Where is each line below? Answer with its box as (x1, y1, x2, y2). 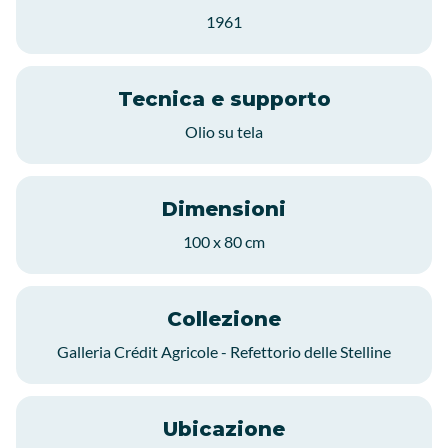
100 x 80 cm (183, 232, 265, 252)
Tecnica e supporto (117, 87, 331, 112)
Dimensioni (162, 197, 286, 222)
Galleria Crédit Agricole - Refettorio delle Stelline (57, 342, 391, 362)
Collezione (167, 307, 281, 332)
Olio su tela (185, 122, 263, 142)
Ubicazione (163, 417, 285, 442)
